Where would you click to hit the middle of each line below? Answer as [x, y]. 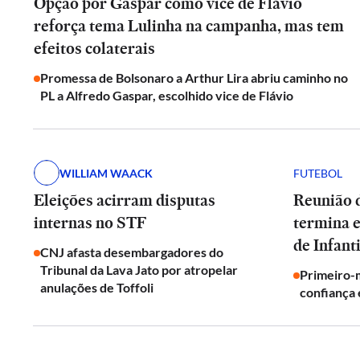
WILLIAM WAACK [106, 173]
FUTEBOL [318, 173]
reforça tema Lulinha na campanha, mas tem [189, 26]
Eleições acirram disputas [125, 200]
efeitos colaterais [94, 48]
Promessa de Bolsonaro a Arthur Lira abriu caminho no [194, 78]
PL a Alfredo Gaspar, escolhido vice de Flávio [167, 95]
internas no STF [90, 223]
